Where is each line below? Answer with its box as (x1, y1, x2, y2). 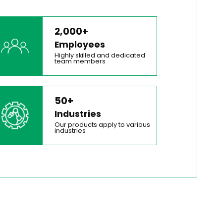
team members (55, 57, 106, 66)
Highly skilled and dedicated (55, 51, 146, 60)
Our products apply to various (55, 120, 151, 129)
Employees (55, 39, 106, 51)
